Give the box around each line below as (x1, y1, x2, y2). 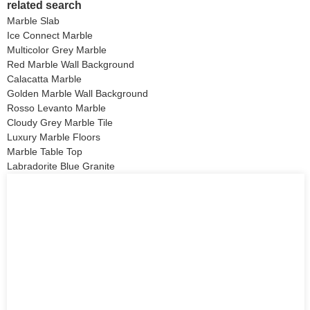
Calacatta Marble (7, 73, 82, 84)
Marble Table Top (7, 145, 82, 157)
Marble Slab (7, 15, 60, 26)
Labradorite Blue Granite (7, 160, 115, 172)
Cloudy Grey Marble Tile (7, 116, 113, 128)
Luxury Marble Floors (7, 131, 100, 143)
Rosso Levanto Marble (7, 102, 106, 113)
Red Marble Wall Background (7, 58, 134, 70)
